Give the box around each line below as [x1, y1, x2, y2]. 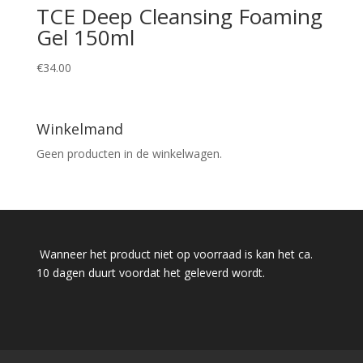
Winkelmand [36, 119, 123, 139]
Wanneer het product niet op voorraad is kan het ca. [36, 246, 313, 263]
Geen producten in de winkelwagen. [36, 146, 222, 162]
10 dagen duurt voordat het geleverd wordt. [36, 265, 265, 281]
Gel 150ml [36, 22, 135, 52]
